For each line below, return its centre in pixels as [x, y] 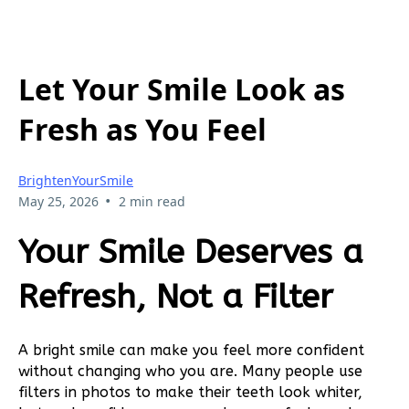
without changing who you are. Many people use [190, 371]
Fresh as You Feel [142, 130]
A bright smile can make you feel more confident [191, 350]
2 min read [152, 201]
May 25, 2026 [58, 201]
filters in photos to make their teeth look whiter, [190, 392]
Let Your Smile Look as [182, 89]
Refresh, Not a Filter [176, 297]
